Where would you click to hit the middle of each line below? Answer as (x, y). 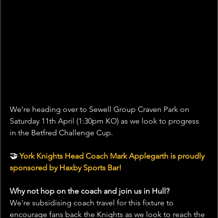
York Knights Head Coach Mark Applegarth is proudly (113, 156)
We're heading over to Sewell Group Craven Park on (100, 109)
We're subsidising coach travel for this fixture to (93, 203)
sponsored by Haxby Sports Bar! (66, 168)
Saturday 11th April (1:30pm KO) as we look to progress (105, 121)
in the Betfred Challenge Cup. (61, 133)
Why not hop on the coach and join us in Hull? (90, 191)
